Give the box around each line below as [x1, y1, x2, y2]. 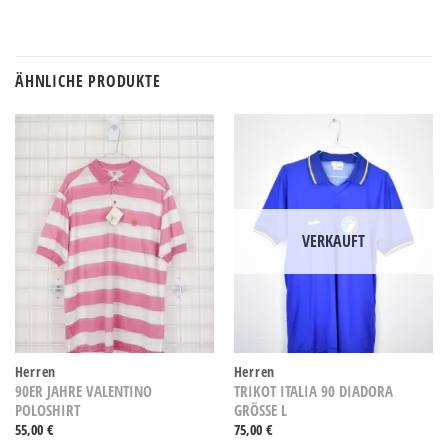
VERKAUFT [302, 230, 365, 253]
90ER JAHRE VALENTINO [14, 381, 152, 402]
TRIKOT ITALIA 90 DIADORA [233, 381, 393, 402]
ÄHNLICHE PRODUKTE [15, 69, 161, 92]
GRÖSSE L [233, 400, 281, 421]
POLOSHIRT [14, 400, 80, 421]
